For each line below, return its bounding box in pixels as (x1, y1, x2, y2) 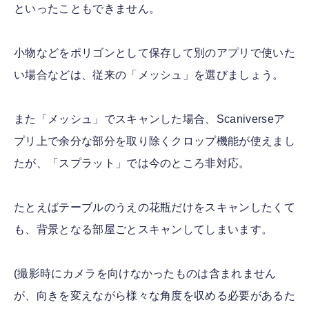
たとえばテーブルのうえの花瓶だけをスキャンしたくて (14, 201, 295, 214)
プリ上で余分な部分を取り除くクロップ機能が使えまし (14, 135, 296, 148)
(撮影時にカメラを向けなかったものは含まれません (14, 268, 277, 280)
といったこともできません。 (14, 3, 161, 15)
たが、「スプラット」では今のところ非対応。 (14, 157, 250, 170)
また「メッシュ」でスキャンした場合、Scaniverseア (14, 113, 286, 126)
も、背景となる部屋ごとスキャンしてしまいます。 (14, 223, 273, 236)
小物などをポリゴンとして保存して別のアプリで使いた (14, 47, 295, 59)
